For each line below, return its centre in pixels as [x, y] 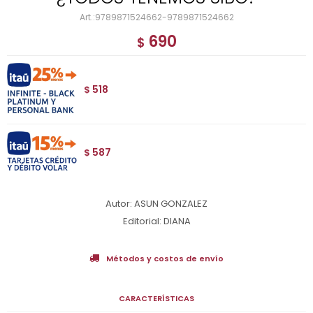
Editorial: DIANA [156, 221]
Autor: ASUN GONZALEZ [156, 203]
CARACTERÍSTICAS [156, 298]
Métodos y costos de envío [165, 258]
